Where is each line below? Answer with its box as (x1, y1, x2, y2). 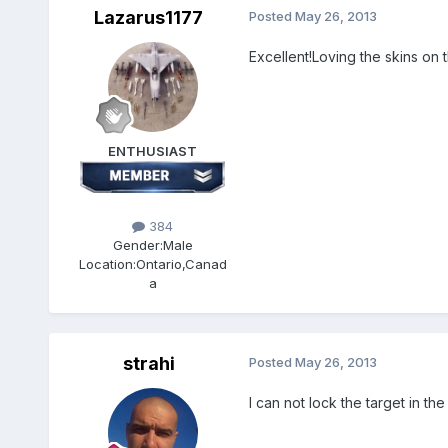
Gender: (112, 236, 163, 253)
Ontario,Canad (135, 255, 227, 272)
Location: (78, 255, 136, 272)
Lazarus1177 (94, 6, 204, 28)
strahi (122, 352, 175, 374)
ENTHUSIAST (108, 142, 198, 159)
